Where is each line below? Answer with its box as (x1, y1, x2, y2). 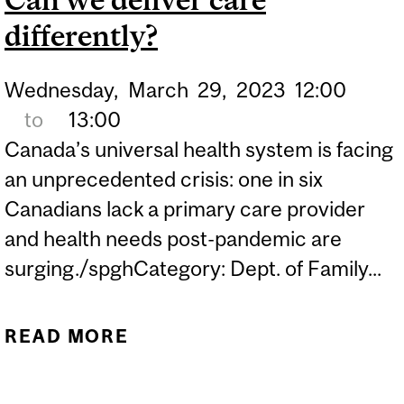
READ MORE (5, 326, 130, 347)
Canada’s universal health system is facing (5, 136, 393, 161)
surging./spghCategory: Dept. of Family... (5, 255, 381, 280)
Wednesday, (5, 77, 118, 102)
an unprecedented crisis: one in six (5, 166, 323, 191)
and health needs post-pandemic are (5, 225, 342, 251)
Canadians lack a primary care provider (5, 196, 365, 221)
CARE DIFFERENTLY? (159, 357, 374, 379)
